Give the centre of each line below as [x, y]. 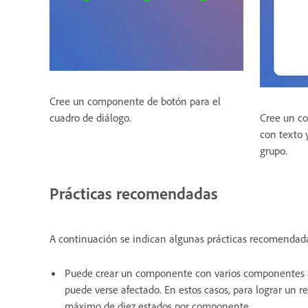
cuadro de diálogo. [90, 118]
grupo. [274, 151]
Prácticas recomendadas [134, 194]
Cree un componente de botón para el [135, 101]
